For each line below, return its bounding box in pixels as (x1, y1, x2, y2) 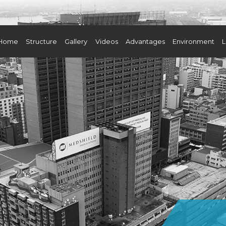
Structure (26, 37, 58, 45)
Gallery (65, 37, 88, 45)
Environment (172, 37, 214, 45)
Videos (95, 37, 118, 45)
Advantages (125, 37, 165, 45)
